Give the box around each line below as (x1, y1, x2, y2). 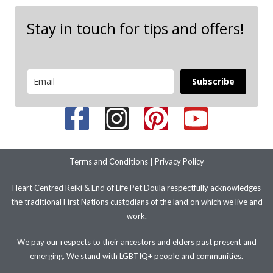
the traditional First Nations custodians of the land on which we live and (10, 197, 263, 207)
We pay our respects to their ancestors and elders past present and (16, 237, 257, 247)
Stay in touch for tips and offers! (27, 18, 244, 39)
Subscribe (192, 76, 235, 88)
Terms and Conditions (69, 157, 148, 167)
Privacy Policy (154, 157, 204, 167)
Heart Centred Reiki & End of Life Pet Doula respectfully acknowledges (12, 183, 261, 193)
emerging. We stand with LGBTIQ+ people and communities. (30, 251, 243, 261)
